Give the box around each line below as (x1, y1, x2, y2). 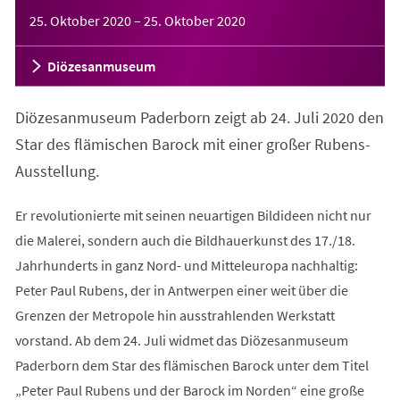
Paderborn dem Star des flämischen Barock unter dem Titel (14, 355, 369, 374)
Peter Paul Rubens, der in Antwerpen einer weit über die (14, 280, 348, 299)
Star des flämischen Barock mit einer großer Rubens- (14, 133, 371, 154)
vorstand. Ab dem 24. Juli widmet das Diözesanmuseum (14, 330, 348, 349)
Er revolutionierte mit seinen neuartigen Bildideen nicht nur (14, 205, 371, 224)
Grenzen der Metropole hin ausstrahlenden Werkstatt (14, 305, 335, 324)
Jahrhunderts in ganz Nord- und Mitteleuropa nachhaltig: (14, 255, 358, 274)
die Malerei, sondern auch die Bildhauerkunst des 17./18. (14, 230, 355, 249)
